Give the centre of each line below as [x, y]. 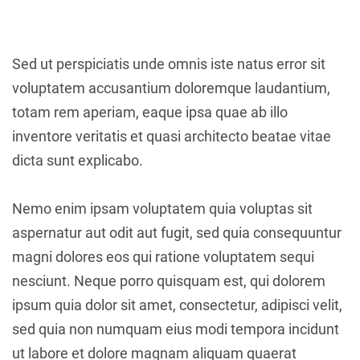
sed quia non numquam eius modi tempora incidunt [176, 329]
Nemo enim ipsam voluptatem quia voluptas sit [162, 209]
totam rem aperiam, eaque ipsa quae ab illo [150, 112]
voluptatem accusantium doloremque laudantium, [171, 88]
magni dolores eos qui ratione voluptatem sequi [163, 257]
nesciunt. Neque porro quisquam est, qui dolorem [169, 281]
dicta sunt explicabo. [78, 160]
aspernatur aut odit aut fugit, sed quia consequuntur [177, 233]
